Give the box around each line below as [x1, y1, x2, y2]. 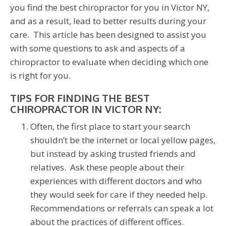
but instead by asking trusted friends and [30, 148, 196, 160]
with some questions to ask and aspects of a [10, 42, 185, 54]
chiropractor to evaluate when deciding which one [10, 56, 208, 68]
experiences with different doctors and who [30, 175, 202, 187]
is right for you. [10, 70, 71, 82]
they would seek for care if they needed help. [30, 189, 209, 201]
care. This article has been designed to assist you [10, 29, 206, 41]
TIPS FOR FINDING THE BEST [10, 91, 150, 105]
